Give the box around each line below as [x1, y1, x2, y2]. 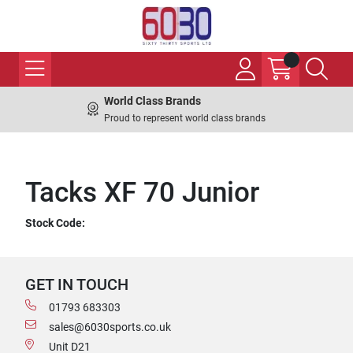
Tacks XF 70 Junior [25, 176, 259, 209]
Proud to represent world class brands [104, 113, 266, 124]
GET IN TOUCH [25, 276, 128, 294]
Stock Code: [25, 217, 85, 229]
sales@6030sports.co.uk [49, 321, 171, 333]
